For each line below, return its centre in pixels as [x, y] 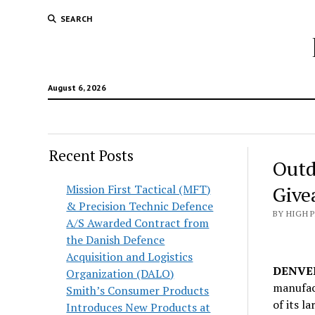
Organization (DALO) [120, 274]
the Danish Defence [116, 240]
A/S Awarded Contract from [138, 223]
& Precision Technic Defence [140, 206]
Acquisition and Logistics [130, 257]
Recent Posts [92, 155]
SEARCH [76, 19]
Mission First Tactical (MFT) [139, 189]
